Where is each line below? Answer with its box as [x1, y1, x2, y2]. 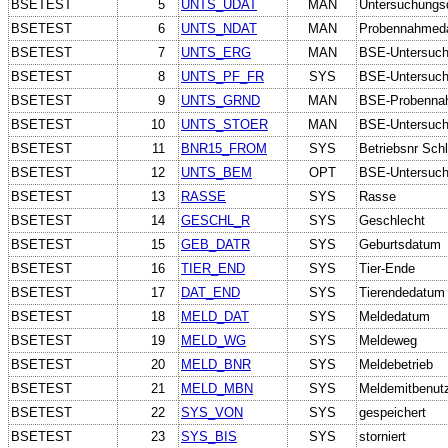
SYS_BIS [181, 428, 237, 444]
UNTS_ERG [181, 44, 251, 60]
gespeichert [359, 404, 426, 420]
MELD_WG [181, 332, 246, 348]
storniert [359, 428, 406, 444]
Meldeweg [359, 332, 417, 348]
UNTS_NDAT [181, 20, 257, 36]
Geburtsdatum [359, 236, 441, 252]
